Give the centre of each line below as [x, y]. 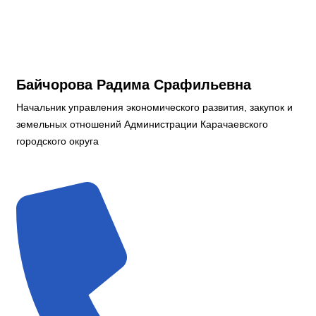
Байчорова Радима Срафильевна [134, 84]
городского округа [57, 141]
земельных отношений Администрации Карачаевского [142, 124]
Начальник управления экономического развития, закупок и [154, 107]
